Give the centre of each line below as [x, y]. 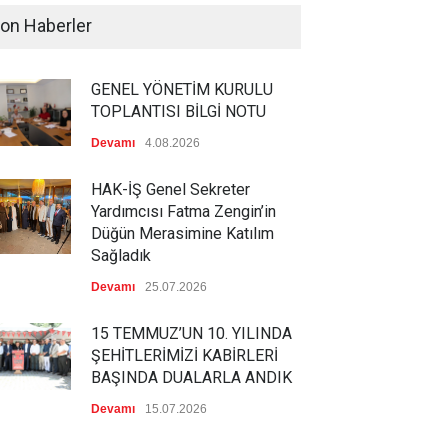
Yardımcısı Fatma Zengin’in [183, 211]
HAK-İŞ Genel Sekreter [170, 189]
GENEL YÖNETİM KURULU [182, 89]
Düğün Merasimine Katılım [182, 233]
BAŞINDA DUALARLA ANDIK [191, 377]
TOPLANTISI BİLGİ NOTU [178, 111]
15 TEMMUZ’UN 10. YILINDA [191, 333]
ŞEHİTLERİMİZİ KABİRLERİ [184, 355]
